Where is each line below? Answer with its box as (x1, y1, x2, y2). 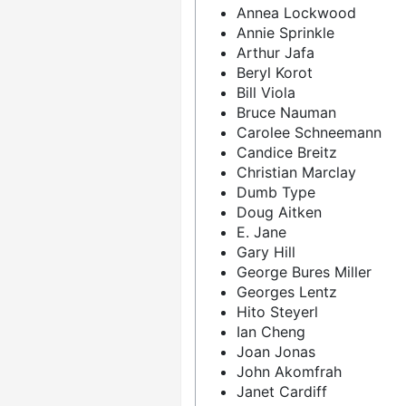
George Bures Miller (237, 263, 372, 281)
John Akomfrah (237, 362, 342, 381)
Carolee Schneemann (237, 123, 382, 141)
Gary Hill (237, 243, 295, 261)
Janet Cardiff (237, 382, 327, 401)
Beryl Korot (237, 63, 313, 82)
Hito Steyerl (237, 303, 318, 321)
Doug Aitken (237, 203, 322, 221)
